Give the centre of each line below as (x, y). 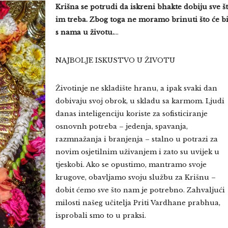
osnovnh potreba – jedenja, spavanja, (121, 126)
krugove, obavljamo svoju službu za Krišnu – (135, 177)
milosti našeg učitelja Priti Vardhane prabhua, (138, 203)
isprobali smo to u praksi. (101, 216)
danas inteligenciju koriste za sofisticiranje (131, 114)
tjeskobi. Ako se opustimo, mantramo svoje (131, 165)
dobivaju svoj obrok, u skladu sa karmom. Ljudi (140, 101)
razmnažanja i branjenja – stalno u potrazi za (136, 139)
